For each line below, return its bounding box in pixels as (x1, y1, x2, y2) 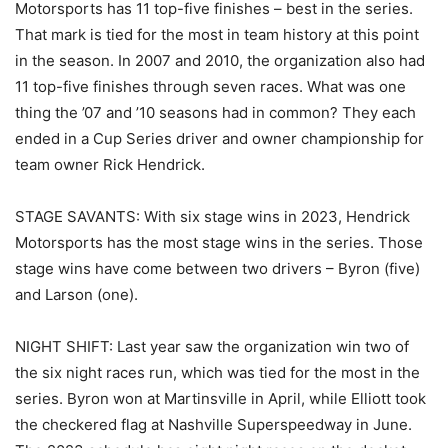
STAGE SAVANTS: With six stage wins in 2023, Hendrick (15, 207, 410, 227)
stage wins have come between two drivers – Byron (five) (15, 259, 420, 279)
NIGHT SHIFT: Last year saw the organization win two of (15, 337, 409, 357)
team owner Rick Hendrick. (15, 155, 205, 175)
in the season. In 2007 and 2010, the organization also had (15, 51, 425, 71)
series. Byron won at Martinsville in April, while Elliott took (15, 389, 426, 409)
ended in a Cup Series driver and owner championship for (15, 129, 424, 149)
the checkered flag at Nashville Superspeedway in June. (15, 415, 412, 435)
